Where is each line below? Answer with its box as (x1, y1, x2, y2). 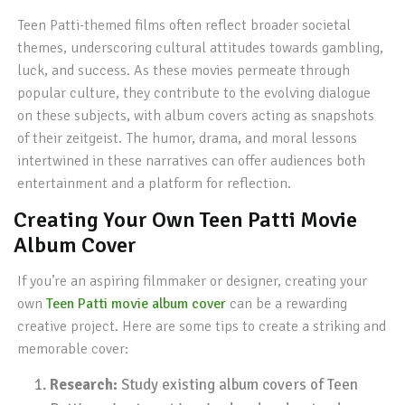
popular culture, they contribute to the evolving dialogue (17, 84, 372, 102)
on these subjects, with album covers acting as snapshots (17, 107, 375, 125)
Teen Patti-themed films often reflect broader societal (17, 16, 352, 34)
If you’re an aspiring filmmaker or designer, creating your (17, 272, 368, 290)
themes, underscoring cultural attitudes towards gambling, (17, 39, 384, 57)
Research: (50, 375, 118, 394)
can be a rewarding (226, 295, 348, 313)
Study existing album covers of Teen (118, 375, 358, 394)
